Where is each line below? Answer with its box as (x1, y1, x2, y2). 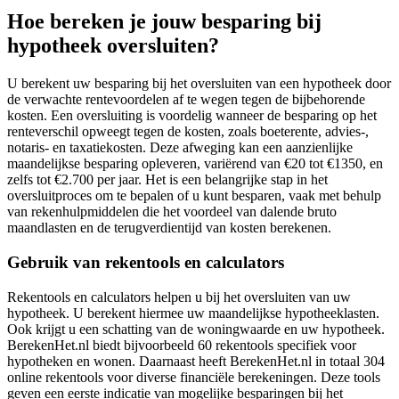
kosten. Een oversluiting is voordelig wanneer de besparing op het (7, 108, 377, 124)
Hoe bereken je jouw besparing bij (7, 10, 322, 34)
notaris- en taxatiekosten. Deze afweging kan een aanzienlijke (7, 140, 353, 156)
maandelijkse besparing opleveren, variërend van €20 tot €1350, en (7, 156, 383, 172)
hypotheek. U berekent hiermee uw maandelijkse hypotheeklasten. (7, 305, 379, 321)
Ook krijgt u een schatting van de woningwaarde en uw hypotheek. (7, 321, 385, 337)
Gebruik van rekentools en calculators (7, 252, 284, 272)
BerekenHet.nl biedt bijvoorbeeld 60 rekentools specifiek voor (7, 337, 356, 353)
